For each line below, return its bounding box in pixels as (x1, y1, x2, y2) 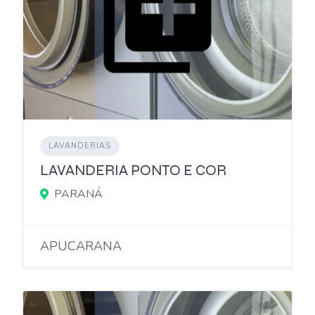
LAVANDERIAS (49, 141, 111, 152)
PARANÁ (54, 186, 103, 202)
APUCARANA (40, 238, 122, 255)
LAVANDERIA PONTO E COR (40, 162, 226, 180)
